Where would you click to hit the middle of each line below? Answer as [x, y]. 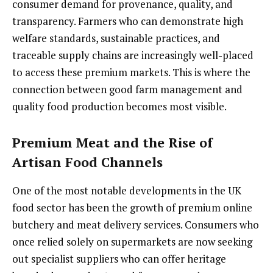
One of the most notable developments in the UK [127, 190]
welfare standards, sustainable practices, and [116, 38]
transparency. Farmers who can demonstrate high [128, 21]
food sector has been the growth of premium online [132, 207]
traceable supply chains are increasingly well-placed [133, 55]
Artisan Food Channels [87, 162]
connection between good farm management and [127, 89]
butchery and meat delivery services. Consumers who [136, 224]
